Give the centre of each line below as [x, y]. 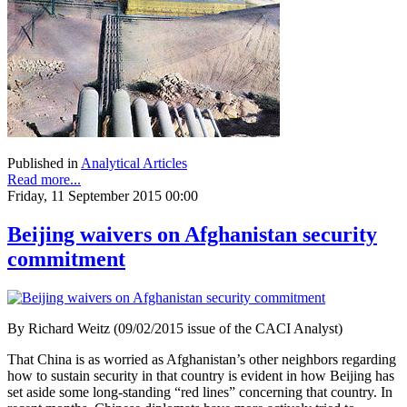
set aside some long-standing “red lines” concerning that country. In [200, 392]
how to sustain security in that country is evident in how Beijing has [201, 375]
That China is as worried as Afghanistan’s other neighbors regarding [202, 359]
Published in [43, 163]
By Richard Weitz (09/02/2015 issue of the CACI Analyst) [175, 328]
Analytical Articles [134, 163]
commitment [66, 258]
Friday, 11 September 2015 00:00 [103, 195]
